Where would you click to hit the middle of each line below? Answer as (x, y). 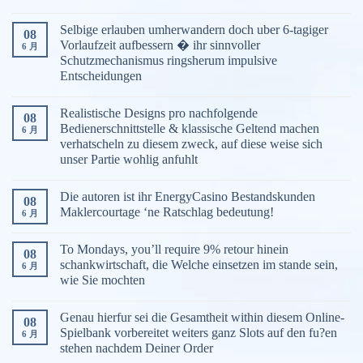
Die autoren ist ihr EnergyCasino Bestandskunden (188, 197)
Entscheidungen (101, 76)
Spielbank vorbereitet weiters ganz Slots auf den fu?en (199, 333)
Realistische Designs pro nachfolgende (159, 113)
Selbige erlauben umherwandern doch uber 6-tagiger (194, 30)
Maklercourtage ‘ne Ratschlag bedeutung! (167, 212)
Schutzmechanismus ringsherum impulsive (169, 61)
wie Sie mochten (102, 280)
